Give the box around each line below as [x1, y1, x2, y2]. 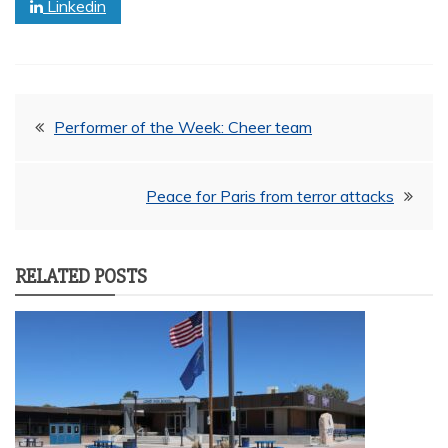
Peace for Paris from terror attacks [146, 185, 394, 206]
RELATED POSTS [15, 263, 147, 289]
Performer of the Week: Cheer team [54, 116, 312, 137]
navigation [14, 153, 151, 193]
